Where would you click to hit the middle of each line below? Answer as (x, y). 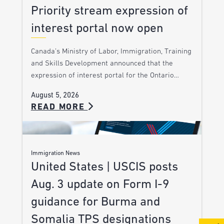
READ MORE (59, 107)
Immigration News (55, 154)
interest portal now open (97, 28)
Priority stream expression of (109, 11)
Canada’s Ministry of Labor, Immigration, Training (111, 51)
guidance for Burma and (95, 202)
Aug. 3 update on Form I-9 (100, 185)
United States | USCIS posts (104, 167)
